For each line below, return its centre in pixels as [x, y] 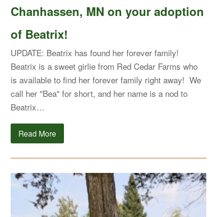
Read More [38, 133]
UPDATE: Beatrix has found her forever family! [95, 53]
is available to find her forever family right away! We [106, 80]
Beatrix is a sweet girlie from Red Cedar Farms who [104, 66]
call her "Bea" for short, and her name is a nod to [99, 93]
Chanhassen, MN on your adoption [108, 11]
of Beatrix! [39, 34]
